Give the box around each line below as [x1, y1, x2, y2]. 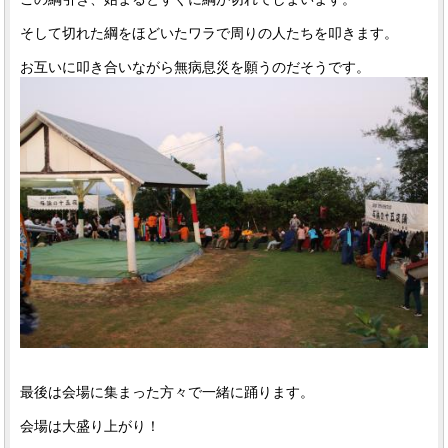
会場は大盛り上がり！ [20, 418, 161, 435]
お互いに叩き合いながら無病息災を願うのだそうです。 [20, 59, 371, 76]
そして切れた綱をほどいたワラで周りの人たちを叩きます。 [20, 25, 399, 42]
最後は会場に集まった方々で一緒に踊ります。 [20, 384, 315, 401]
